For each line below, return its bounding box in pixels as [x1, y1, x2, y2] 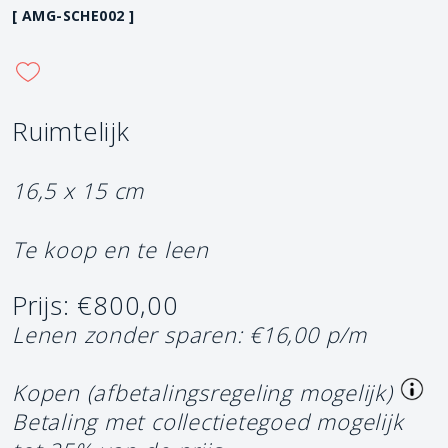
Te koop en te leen [12, 235, 209, 264]
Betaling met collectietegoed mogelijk [12, 407, 404, 436]
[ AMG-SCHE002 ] [12, 6, 135, 25]
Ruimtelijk [12, 114, 130, 149]
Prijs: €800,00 [12, 288, 179, 323]
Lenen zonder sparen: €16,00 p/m [12, 320, 367, 349]
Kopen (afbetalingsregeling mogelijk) [12, 378, 393, 407]
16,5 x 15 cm [12, 176, 145, 205]
